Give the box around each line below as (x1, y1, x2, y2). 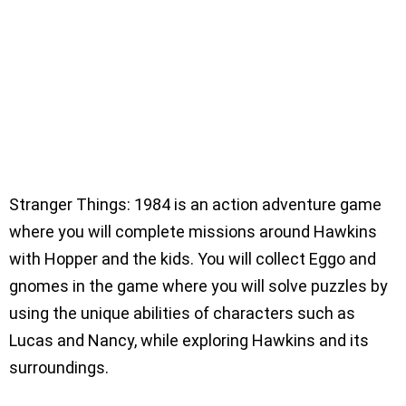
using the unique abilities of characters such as (9, 303, 355, 323)
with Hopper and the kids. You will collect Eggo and (9, 248, 376, 268)
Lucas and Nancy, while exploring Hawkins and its (9, 330, 369, 350)
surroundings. (9, 357, 109, 377)
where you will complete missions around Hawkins (9, 221, 377, 241)
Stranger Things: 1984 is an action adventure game (9, 194, 382, 214)
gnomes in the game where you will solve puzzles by (9, 275, 388, 295)
